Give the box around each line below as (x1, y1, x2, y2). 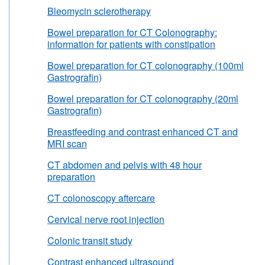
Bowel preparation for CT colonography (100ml (47, 58, 244, 72)
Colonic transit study (47, 233, 132, 247)
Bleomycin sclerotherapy (47, 4, 151, 18)
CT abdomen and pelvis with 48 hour (47, 157, 202, 172)
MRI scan (47, 136, 87, 150)
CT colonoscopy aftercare (47, 190, 155, 205)
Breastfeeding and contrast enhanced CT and (47, 124, 238, 138)
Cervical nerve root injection (47, 212, 164, 226)
